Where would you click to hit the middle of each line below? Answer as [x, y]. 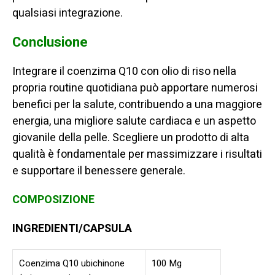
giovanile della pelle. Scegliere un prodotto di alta [131, 138]
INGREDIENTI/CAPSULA [72, 229]
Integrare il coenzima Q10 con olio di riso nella [124, 72]
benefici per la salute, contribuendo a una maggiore [137, 105]
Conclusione [50, 43]
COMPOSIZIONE [56, 200]
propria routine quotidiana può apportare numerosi [135, 88]
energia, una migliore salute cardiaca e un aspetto [134, 122]
